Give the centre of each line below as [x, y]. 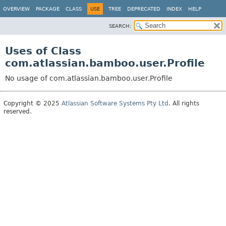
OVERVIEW [16, 9]
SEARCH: [120, 26]
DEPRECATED [144, 9]
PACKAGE [48, 9]
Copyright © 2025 [33, 103]
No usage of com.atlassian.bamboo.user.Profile [89, 78]
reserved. [18, 111]
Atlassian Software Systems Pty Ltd [115, 103]
